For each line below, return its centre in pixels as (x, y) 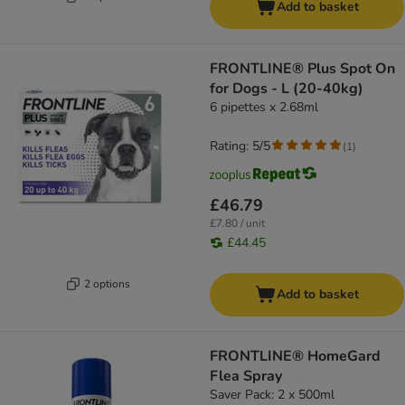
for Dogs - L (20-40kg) (287, 89)
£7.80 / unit (237, 224)
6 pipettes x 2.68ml (264, 108)
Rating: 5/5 (240, 146)
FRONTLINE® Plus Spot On (302, 69)
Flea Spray (246, 377)
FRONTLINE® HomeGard (295, 357)
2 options (107, 283)
